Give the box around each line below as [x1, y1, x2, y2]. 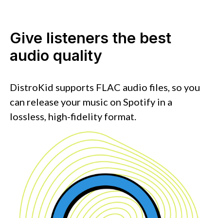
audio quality [10, 46, 102, 64]
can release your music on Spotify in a [10, 95, 172, 108]
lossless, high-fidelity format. [10, 110, 136, 122]
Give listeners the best [10, 29, 171, 47]
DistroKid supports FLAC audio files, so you [10, 81, 200, 93]
